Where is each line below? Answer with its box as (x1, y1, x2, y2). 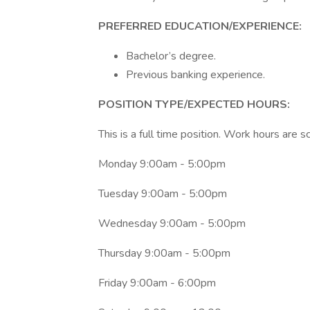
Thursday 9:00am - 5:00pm (98, 246, 230, 261)
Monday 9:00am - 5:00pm (98, 156, 226, 172)
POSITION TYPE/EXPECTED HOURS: (98, 97, 290, 112)
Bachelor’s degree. (126, 48, 216, 64)
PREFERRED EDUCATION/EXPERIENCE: (98, 19, 302, 34)
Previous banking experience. (126, 67, 265, 82)
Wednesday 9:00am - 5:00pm (98, 216, 246, 231)
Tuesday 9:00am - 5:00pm (98, 186, 227, 201)
